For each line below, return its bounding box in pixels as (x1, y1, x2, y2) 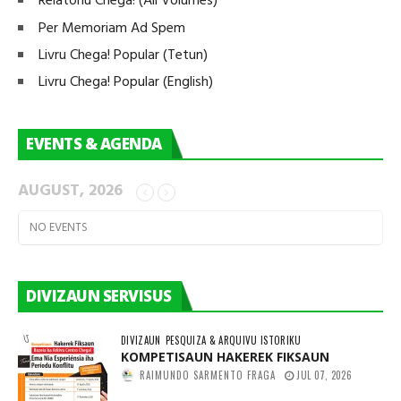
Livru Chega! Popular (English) (38, 71, 213, 95)
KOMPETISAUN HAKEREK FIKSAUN (121, 348, 329, 366)
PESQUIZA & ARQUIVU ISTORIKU (165, 333, 302, 348)
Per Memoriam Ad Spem (38, 16, 185, 40)
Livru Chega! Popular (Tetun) (38, 44, 208, 68)
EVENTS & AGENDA (26, 133, 162, 155)
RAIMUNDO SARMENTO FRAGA (140, 368, 276, 383)
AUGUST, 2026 (18, 178, 123, 205)
